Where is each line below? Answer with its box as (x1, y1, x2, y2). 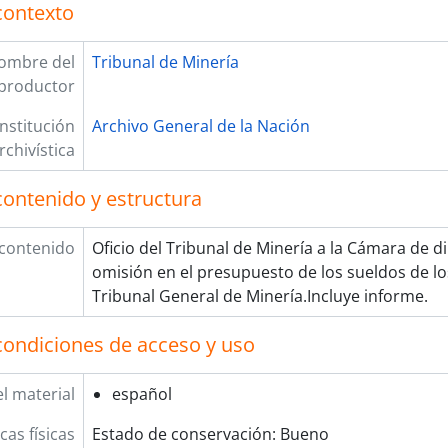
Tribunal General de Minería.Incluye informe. (91, 285, 428, 307)
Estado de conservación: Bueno (91, 423, 329, 445)
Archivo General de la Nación (91, 115, 310, 137)
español (111, 383, 172, 405)
